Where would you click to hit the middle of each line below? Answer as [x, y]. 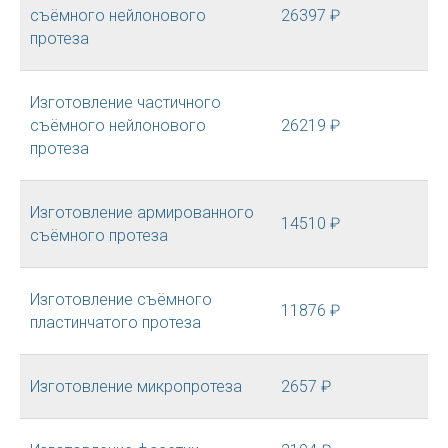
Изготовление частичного [125, 102]
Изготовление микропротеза [136, 386]
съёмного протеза [99, 235]
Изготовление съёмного [121, 299]
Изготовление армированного [142, 212]
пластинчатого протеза [115, 322]
